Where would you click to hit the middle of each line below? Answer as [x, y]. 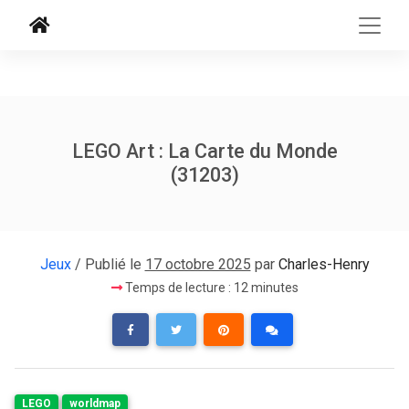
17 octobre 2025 [198, 264]
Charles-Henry [324, 264]
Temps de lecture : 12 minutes [210, 288]
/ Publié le [108, 264]
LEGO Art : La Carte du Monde [204, 151]
